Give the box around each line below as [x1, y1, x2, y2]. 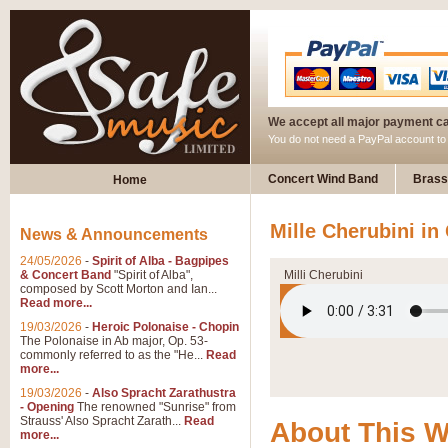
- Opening [20, 400, 74, 414]
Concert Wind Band [268, 172, 378, 186]
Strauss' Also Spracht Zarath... [20, 414, 184, 428]
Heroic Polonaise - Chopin [92, 320, 239, 334]
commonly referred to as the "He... [20, 348, 206, 362]
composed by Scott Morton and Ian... [20, 282, 217, 296]
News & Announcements [20, 226, 208, 243]
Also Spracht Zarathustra [92, 386, 236, 400]
